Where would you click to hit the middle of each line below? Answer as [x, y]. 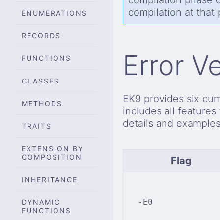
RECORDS [41, 35]
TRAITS [37, 126]
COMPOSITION [52, 157]
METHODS [42, 103]
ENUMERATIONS [55, 13]
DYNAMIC [41, 202]
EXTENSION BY [53, 148]
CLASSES [41, 81]
